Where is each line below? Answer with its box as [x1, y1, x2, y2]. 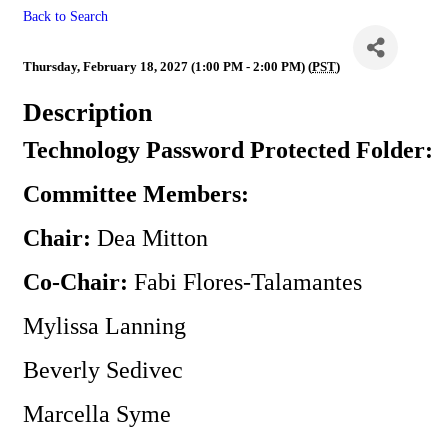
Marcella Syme [23, 400, 171, 427]
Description [23, 98, 152, 127]
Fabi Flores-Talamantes [134, 268, 362, 295]
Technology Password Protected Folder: [23, 136, 433, 163]
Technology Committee [23, 24, 338, 60]
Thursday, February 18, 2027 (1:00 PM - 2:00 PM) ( [23, 59, 312, 74]
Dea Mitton [97, 224, 208, 251]
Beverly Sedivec [23, 356, 183, 383]
